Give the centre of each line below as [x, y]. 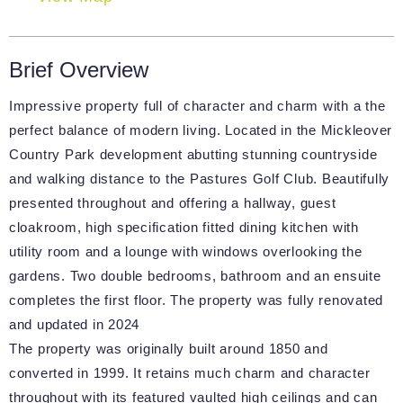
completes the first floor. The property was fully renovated [196, 300]
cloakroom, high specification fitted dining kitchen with [184, 228]
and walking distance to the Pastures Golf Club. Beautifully [199, 179]
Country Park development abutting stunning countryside [193, 155]
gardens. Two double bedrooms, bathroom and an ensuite [195, 276]
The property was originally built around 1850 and [168, 349]
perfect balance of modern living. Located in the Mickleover [201, 130]
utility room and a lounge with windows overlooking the [185, 252]
